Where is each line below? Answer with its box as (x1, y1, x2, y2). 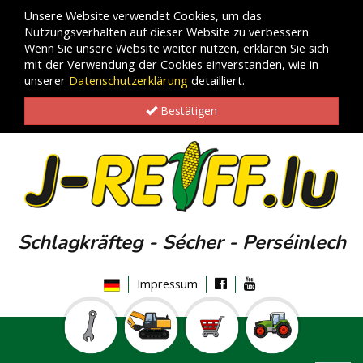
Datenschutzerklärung (69, 73, 188, 88)
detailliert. (188, 73, 245, 88)
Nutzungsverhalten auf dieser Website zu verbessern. (24, 24, 311, 40)
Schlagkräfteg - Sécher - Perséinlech (17, 229, 346, 255)
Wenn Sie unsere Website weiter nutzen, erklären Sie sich (24, 41, 329, 56)
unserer (24, 73, 69, 88)
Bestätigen (157, 103, 217, 118)
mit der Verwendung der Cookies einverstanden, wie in (24, 57, 318, 72)
